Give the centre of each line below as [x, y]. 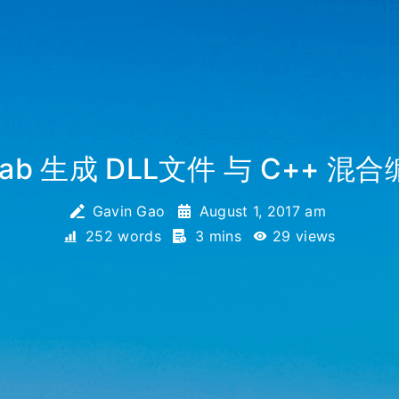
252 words [123, 236]
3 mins [218, 236]
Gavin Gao [129, 211]
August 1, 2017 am [263, 211]
